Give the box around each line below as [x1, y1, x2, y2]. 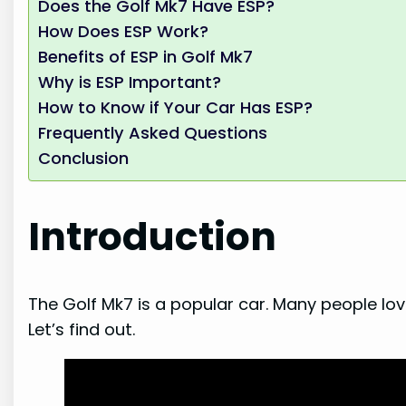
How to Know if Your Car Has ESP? [38, 96, 314, 120]
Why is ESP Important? [38, 71, 222, 94]
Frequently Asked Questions [38, 121, 268, 145]
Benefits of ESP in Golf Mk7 [38, 45, 254, 69]
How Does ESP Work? [38, 20, 209, 43]
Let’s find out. [28, 317, 136, 341]
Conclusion [38, 147, 130, 170]
